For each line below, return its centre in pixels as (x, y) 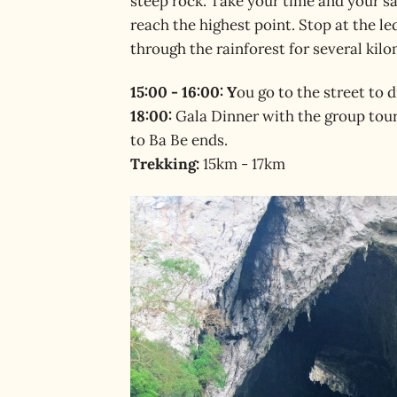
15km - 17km (242, 163)
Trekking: (165, 163)
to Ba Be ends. (179, 140)
